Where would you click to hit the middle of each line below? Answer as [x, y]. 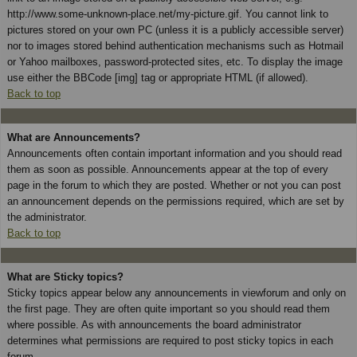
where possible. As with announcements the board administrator [154, 324]
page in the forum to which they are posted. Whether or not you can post [174, 185]
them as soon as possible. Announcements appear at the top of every [168, 169]
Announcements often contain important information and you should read [175, 153]
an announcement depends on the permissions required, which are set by [176, 201]
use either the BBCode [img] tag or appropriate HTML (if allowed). [158, 77]
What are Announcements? [74, 137]
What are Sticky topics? [65, 277]
